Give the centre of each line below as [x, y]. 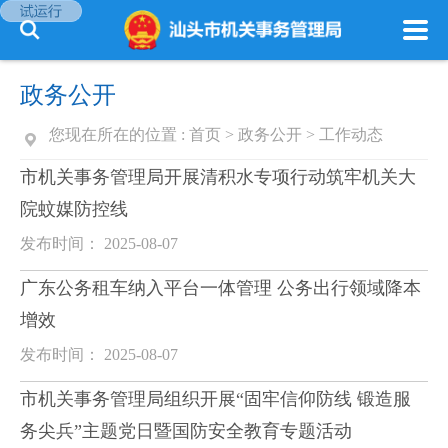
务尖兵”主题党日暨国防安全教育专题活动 [186, 431]
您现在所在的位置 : [119, 134]
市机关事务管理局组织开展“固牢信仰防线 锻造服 [215, 399]
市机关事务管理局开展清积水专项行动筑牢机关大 [218, 177]
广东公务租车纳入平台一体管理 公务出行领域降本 [220, 288]
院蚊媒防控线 [74, 209]
